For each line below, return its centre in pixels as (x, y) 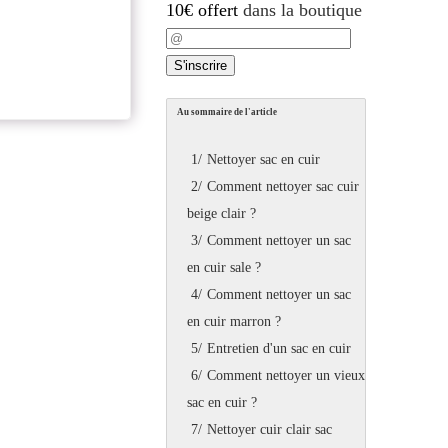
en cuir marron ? (234, 321)
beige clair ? (221, 213)
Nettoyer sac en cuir (263, 159)
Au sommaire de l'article (227, 112)
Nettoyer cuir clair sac (269, 429)
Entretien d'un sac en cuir (278, 348)
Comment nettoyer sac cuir (282, 186)
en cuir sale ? (224, 267)
